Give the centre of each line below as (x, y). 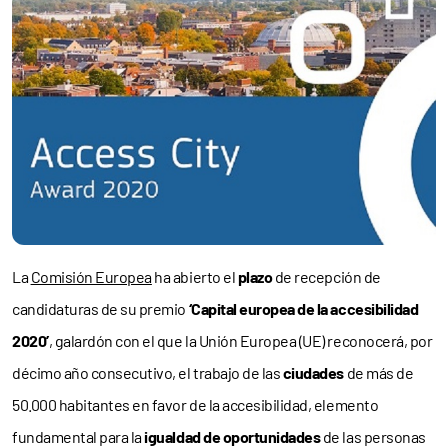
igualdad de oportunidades (232, 436)
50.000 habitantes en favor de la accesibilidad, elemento (195, 404)
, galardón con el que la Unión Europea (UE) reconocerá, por (240, 340)
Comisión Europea (91, 276)
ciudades (314, 372)
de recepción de (326, 276)
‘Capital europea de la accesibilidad (303, 308)
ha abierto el (194, 276)
